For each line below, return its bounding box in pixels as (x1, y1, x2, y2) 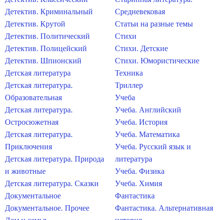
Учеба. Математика (115, 130, 180, 138)
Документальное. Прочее (5, 204, 89, 212)
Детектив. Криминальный (5, 7, 93, 16)
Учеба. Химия (115, 179, 162, 188)
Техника (115, 69, 143, 77)
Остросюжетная (5, 118, 58, 126)
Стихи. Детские (115, 44, 168, 53)
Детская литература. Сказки (5, 179, 99, 188)
